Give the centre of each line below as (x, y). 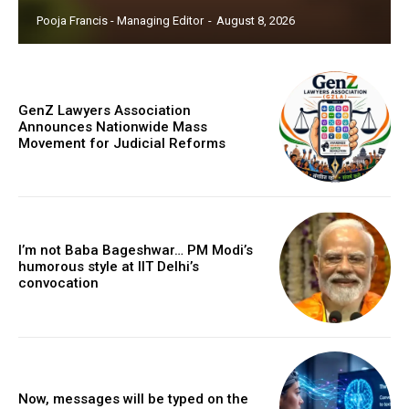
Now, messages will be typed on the (133, 399)
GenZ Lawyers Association (105, 110)
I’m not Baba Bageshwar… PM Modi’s (136, 251)
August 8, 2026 (256, 20)
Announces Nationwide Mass (113, 126)
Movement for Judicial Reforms (122, 143)
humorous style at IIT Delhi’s (109, 267)
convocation (58, 283)
